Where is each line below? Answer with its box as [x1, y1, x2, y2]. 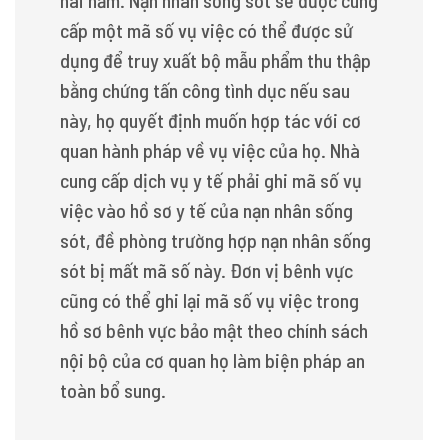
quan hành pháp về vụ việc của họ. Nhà [60, 138, 360, 162]
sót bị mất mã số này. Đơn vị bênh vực [60, 258, 353, 282]
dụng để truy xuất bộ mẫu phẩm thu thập [60, 48, 371, 72]
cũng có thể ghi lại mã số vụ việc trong [60, 288, 359, 312]
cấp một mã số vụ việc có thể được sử [60, 18, 353, 42]
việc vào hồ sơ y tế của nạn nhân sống [60, 198, 353, 222]
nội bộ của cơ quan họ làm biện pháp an [60, 348, 365, 372]
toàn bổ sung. [60, 378, 166, 402]
